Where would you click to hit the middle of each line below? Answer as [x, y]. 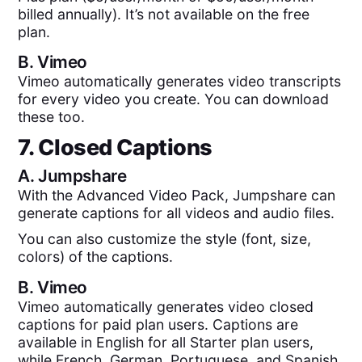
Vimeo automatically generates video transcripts [180, 81]
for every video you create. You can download [174, 99]
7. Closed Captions [115, 148]
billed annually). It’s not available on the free [164, 14]
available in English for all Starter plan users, [166, 342]
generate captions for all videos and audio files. [177, 213]
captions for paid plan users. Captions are [158, 324]
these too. [52, 117]
